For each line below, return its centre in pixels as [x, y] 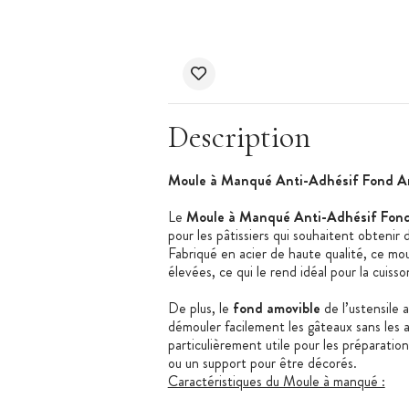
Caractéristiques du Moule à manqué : [276, 382]
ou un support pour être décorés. [264, 363]
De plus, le [200, 309]
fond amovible [276, 309]
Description [239, 138]
